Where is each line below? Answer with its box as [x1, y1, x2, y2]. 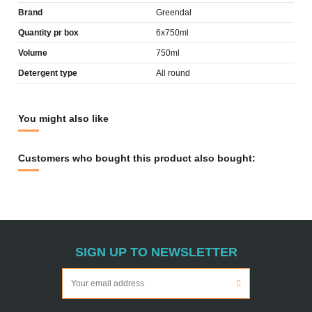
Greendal [156, 8, 192, 18]
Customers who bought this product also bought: [18, 152, 256, 164]
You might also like [18, 113, 109, 125]
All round [156, 68, 190, 79]
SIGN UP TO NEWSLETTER [75, 244, 237, 259]
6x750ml [156, 28, 189, 38]
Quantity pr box [18, 28, 79, 38]
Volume [18, 48, 48, 58]
